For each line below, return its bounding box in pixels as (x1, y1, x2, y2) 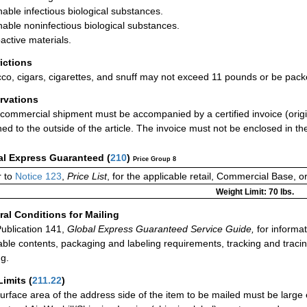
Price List (67, 171, 107, 182)
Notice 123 (12, 171, 62, 182)
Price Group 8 (133, 156, 176, 163)
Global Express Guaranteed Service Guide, (64, 223, 254, 234)
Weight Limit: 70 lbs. (215, 187, 294, 197)
